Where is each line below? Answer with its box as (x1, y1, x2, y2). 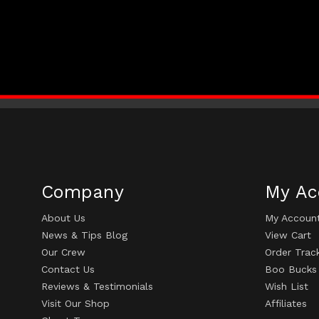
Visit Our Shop (41, 298, 110, 310)
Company (41, 182, 124, 203)
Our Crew (41, 246, 85, 258)
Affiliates (265, 298, 307, 310)
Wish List (265, 281, 308, 293)
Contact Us (41, 263, 95, 276)
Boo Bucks (265, 263, 317, 276)
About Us (41, 212, 85, 224)
